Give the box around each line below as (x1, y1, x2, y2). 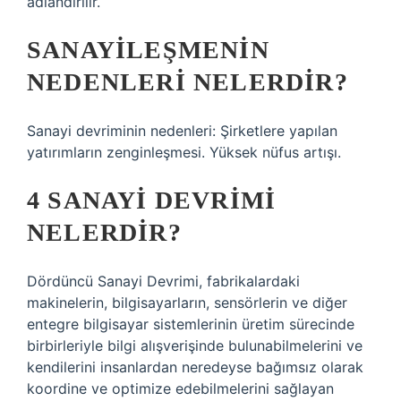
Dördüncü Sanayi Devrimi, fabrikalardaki (27, 272, 300, 290)
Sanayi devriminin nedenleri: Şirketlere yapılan (27, 122, 337, 140)
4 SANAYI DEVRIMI (27, 186, 277, 214)
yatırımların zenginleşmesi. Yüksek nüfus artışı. (27, 143, 341, 161)
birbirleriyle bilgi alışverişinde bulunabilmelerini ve (27, 337, 363, 354)
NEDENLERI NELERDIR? (27, 68, 348, 96)
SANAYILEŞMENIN (27, 36, 269, 64)
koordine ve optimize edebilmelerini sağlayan (27, 380, 334, 397)
